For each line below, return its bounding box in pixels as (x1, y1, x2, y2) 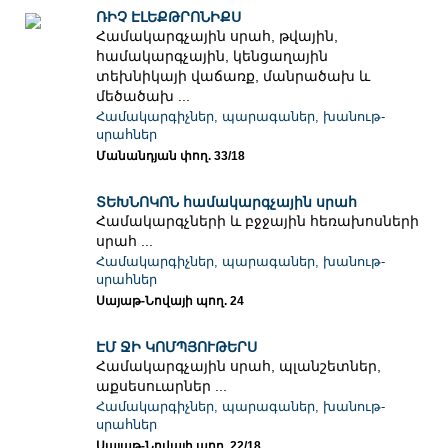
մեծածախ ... (96, 88, 191, 105)
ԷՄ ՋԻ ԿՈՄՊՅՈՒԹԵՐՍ (96, 339, 258, 356)
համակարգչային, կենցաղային (96, 48, 329, 65)
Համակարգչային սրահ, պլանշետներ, (96, 358, 382, 375)
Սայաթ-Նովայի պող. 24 (96, 294, 245, 309)
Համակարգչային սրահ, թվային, (96, 28, 339, 45)
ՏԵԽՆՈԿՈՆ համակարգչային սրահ (96, 194, 358, 211)
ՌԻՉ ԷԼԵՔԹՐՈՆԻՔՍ (96, 9, 242, 26)
